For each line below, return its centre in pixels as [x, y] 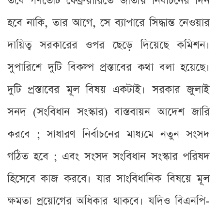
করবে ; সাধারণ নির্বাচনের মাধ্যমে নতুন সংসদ [108, 134]
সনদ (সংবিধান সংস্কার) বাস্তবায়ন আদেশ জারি [108, 112]
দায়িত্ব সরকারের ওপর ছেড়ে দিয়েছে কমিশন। [108, 45]
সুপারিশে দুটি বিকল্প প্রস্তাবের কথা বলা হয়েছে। [108, 67]
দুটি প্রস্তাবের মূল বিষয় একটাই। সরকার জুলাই [108, 90]
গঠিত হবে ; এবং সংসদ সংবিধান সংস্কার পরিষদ [108, 156]
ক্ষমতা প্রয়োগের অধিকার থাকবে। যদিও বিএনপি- [108, 201]
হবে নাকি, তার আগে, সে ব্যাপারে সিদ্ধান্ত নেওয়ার [108, 23]
